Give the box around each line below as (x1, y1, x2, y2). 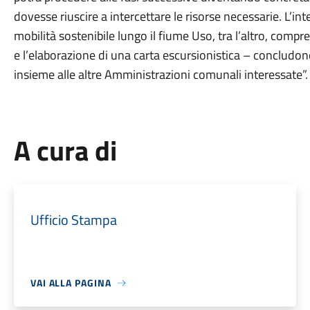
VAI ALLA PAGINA (30, 275, 111, 290)
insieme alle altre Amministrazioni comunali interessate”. (13, 65, 308, 84)
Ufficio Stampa (30, 209, 117, 230)
